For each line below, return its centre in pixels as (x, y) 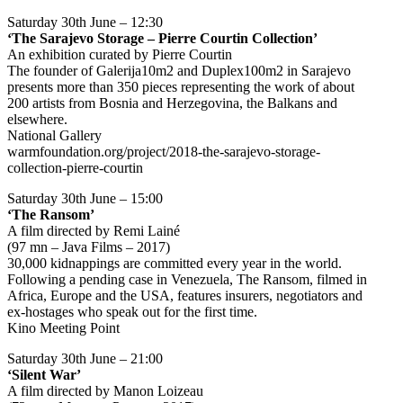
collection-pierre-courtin (75, 168)
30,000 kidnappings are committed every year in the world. (175, 263)
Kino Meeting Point (63, 328)
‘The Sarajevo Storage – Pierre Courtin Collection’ (162, 38)
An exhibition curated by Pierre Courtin (120, 54)
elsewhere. (37, 119)
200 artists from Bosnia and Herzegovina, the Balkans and (172, 103)
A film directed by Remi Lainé (94, 231)
